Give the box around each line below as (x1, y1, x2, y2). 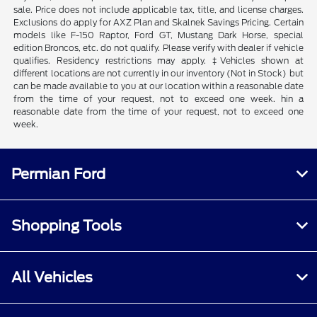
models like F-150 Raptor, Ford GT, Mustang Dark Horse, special (13, 29, 304, 40)
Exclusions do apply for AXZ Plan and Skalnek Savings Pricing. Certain (13, 16, 304, 28)
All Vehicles (11, 268, 93, 286)
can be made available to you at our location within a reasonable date (13, 80, 304, 91)
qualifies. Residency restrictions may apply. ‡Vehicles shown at (13, 54, 304, 66)
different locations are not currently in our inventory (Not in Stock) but (13, 67, 304, 79)
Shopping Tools (11, 217, 122, 234)
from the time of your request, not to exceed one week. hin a (13, 93, 304, 104)
